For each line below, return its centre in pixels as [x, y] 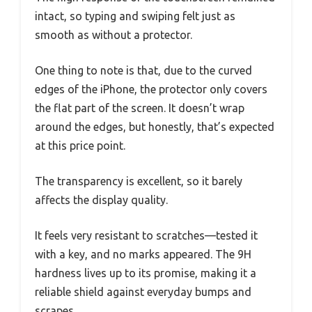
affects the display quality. [101, 200]
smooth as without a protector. [114, 34]
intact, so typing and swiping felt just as [135, 16]
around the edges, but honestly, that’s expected [155, 126]
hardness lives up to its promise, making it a [146, 273]
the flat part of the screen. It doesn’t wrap [140, 108]
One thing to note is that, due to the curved [143, 70]
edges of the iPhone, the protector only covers [151, 89]
